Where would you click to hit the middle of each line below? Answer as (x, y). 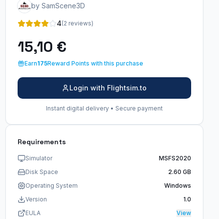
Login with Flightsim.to (108, 88)
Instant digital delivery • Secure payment (104, 108)
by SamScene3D (58, 6)
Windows (177, 186)
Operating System (51, 186)
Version (36, 199)
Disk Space (42, 172)
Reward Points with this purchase (95, 63)
